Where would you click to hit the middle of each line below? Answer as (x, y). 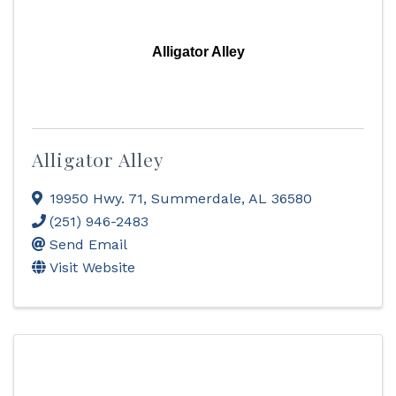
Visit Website (92, 267)
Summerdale (196, 198)
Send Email (88, 244)
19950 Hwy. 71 (96, 198)
